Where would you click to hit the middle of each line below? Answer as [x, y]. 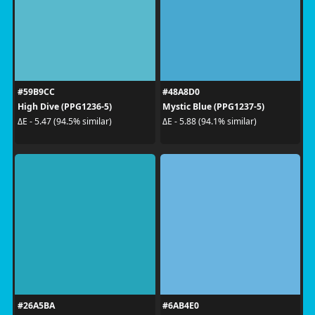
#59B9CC [36, 91]
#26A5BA [36, 305]
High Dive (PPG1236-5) [64, 106]
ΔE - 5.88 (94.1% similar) [210, 121]
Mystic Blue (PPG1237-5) [213, 106]
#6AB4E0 [181, 305]
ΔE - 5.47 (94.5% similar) [64, 121]
